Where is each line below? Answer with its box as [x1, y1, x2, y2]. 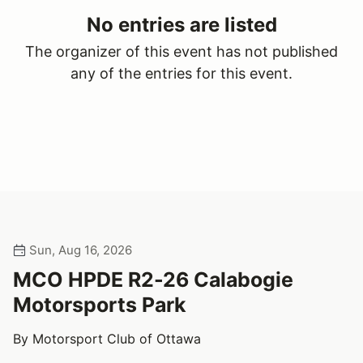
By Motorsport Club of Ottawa [13, 331, 201, 347]
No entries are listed [86, 13, 277, 36]
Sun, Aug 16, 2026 [26, 242, 132, 258]
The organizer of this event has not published [25, 43, 338, 60]
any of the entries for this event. [70, 65, 293, 82]
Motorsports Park [13, 293, 186, 317]
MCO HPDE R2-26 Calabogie [13, 267, 293, 292]
